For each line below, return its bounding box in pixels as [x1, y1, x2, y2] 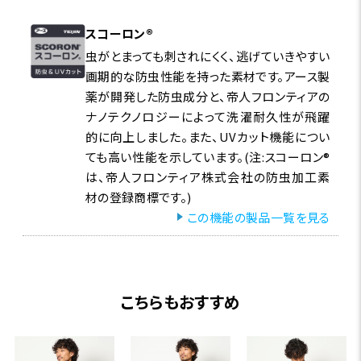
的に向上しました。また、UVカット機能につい [85, 127, 330, 145]
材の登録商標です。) [85, 188, 192, 205]
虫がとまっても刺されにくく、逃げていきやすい [85, 47, 330, 64]
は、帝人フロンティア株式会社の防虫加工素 [85, 168, 330, 185]
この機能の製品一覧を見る [187, 208, 330, 226]
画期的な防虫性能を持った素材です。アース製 [85, 67, 330, 85]
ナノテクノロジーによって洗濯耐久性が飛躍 [85, 107, 330, 125]
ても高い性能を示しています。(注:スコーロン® [85, 147, 330, 165]
